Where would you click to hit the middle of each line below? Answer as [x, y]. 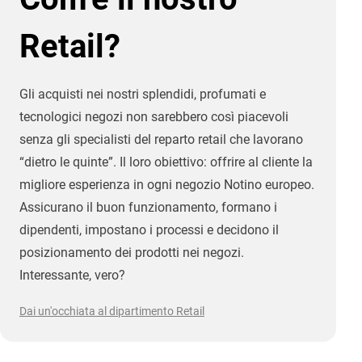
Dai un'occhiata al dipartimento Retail [112, 311]
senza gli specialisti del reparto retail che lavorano [161, 139]
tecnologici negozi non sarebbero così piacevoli [154, 116]
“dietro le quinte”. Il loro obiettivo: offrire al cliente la [166, 162]
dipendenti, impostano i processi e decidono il [149, 229]
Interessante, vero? [72, 275]
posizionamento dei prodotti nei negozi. [132, 252]
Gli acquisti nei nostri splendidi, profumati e [143, 94]
